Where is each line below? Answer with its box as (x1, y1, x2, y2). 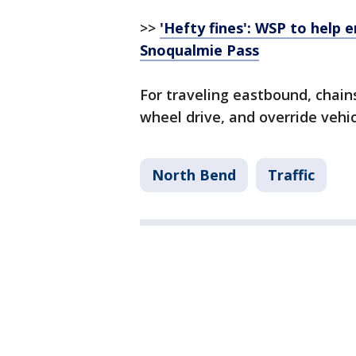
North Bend (152, 165, 236, 184)
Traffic (268, 165, 315, 184)
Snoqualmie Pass (140, 41, 259, 60)
